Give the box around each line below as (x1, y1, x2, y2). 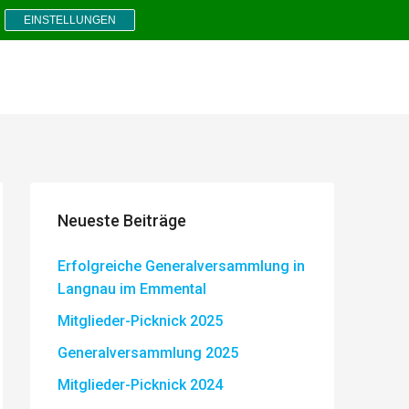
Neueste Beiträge (58, 211, 186, 230)
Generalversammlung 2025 (58, 344, 238, 362)
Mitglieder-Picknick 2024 (58, 376, 223, 393)
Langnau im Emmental (58, 280, 206, 298)
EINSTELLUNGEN (24, 14, 116, 26)
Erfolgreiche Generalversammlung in (58, 257, 305, 275)
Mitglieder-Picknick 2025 (58, 312, 223, 330)
